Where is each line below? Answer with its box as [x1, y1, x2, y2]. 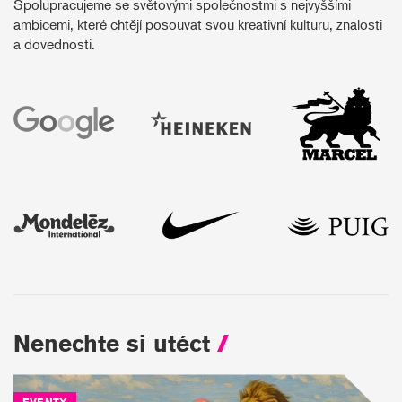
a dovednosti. [13, 34, 95, 54]
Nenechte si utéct [13, 328, 217, 359]
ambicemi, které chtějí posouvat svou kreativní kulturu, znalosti [13, 14, 382, 34]
